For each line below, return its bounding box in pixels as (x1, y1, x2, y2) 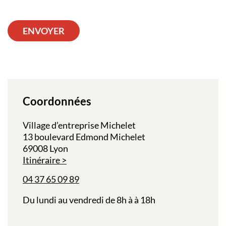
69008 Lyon (23, 143, 68, 154)
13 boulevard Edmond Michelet (23, 131, 145, 143)
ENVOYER (23, 25, 65, 37)
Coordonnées (23, 94, 91, 108)
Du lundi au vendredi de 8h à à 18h (23, 194, 155, 206)
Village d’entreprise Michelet (23, 120, 136, 131)
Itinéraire (23, 154, 60, 166)
